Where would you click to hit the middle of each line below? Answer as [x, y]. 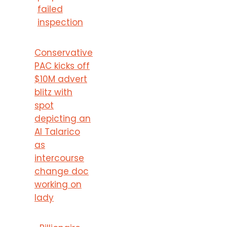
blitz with [53, 92]
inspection [60, 22]
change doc [62, 171]
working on [58, 184]
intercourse [59, 158]
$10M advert [61, 79]
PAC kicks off [62, 66]
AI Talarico [57, 131]
